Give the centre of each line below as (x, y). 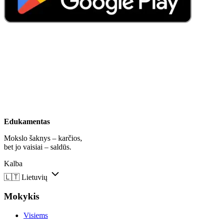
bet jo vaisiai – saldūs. (38, 147)
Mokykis (22, 196)
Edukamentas (27, 122)
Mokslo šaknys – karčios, (43, 138)
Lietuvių (34, 177)
